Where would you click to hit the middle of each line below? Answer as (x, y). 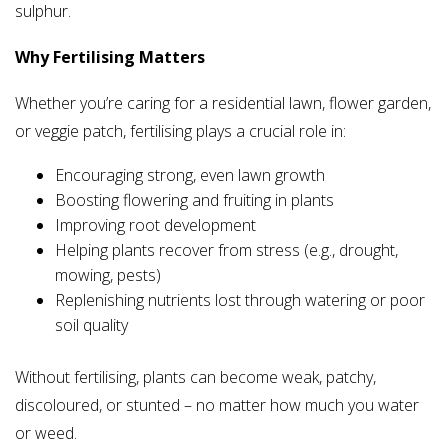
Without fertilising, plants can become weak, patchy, (195, 377)
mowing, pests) (108, 275)
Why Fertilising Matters (110, 57)
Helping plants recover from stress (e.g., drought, (226, 250)
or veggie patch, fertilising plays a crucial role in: (180, 131)
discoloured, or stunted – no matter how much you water (217, 405)
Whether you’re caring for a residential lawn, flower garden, (223, 103)
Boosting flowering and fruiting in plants (194, 200)
